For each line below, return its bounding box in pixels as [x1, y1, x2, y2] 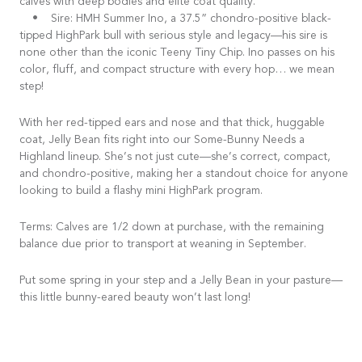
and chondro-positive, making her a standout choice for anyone [19, 168, 348, 180]
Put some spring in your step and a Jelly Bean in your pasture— [19, 275, 343, 287]
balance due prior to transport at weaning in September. [19, 238, 306, 250]
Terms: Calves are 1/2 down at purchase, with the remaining [19, 221, 324, 234]
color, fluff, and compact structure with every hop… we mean [19, 64, 335, 76]
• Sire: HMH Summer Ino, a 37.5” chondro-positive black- [19, 13, 331, 25]
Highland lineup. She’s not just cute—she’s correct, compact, [19, 151, 330, 163]
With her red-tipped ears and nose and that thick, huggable [19, 117, 325, 129]
